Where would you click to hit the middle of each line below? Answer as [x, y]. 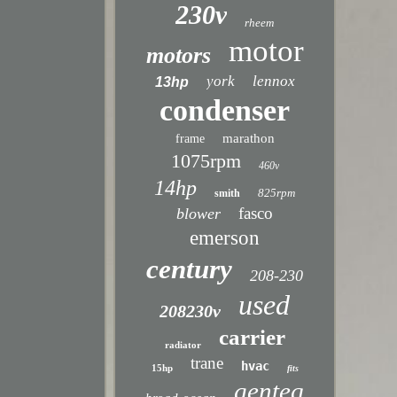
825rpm [277, 193]
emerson [225, 238]
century [190, 269]
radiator [183, 345]
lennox [273, 81]
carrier [252, 337]
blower [199, 214]
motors [178, 55]
